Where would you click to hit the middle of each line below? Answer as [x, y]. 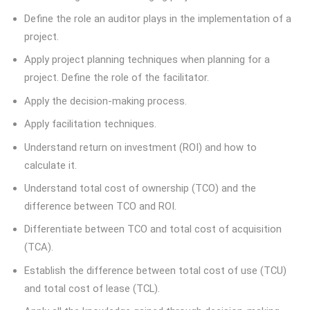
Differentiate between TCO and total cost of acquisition [153, 229]
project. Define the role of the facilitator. [117, 78]
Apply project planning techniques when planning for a [147, 60]
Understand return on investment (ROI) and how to [140, 147]
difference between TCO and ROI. [100, 207]
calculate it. [51, 165]
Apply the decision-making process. [106, 101]
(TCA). [39, 247]
